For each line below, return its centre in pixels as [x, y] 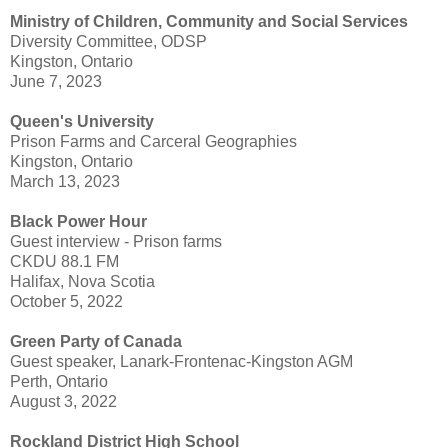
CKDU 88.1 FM [64, 262]
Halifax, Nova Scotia [82, 282]
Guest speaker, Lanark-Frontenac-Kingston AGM [181, 362]
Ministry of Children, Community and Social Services [209, 22]
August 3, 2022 [63, 402]
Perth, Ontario [59, 382]
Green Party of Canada [96, 342]
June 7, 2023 [56, 82]
